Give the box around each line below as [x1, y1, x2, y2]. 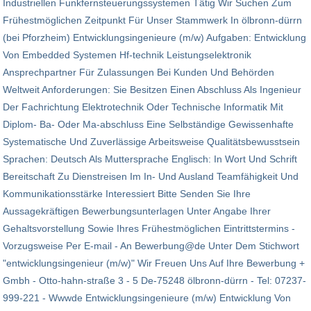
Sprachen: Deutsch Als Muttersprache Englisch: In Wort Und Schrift [3, 153, 297, 165]
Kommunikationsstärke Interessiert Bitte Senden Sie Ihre [3, 188, 251, 200]
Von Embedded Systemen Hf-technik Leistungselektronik [3, 49, 251, 61]
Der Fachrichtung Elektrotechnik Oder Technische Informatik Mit [3, 101, 283, 113]
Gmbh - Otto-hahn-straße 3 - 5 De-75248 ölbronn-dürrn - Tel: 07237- [3, 275, 306, 287]
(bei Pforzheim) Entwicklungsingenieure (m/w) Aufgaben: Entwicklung [3, 32, 306, 44]
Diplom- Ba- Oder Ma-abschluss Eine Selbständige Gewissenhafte [3, 119, 294, 131]
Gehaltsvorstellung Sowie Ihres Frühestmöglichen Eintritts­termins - [3, 223, 295, 235]
